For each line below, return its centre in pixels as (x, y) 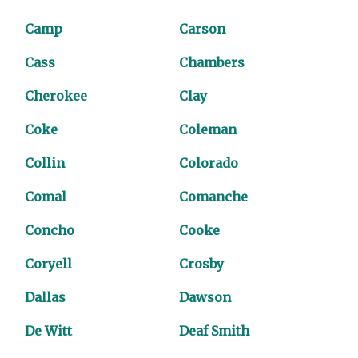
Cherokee (56, 96)
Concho (50, 230)
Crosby (201, 264)
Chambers (212, 62)
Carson (202, 29)
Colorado (209, 163)
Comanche (213, 197)
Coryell (49, 264)
